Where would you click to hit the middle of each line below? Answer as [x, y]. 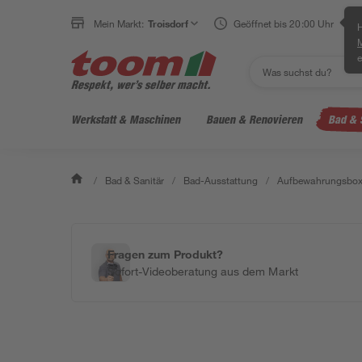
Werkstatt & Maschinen [126, 119]
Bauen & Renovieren [254, 119]
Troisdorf [168, 23]
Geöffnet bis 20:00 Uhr [284, 23]
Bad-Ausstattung [221, 180]
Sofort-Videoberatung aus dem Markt [203, 271]
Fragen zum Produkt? [166, 254]
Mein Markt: [119, 23]
